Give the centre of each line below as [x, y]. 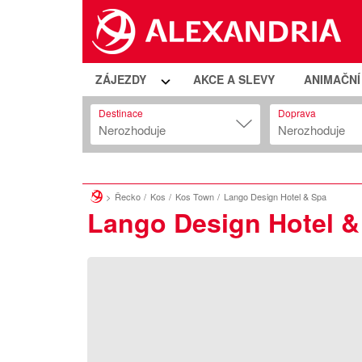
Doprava [297, 113]
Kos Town [195, 197]
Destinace [121, 113]
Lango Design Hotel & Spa [275, 197]
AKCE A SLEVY [234, 79]
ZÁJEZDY [121, 79]
